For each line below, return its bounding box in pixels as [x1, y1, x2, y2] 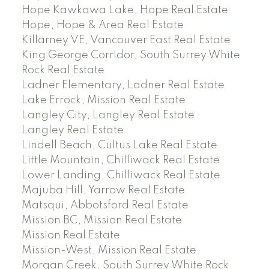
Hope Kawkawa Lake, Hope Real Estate [21, 4, 228, 16]
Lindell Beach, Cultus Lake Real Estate [21, 139, 217, 151]
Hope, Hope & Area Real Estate [21, 19, 184, 31]
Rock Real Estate [21, 64, 104, 76]
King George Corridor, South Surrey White [21, 49, 240, 61]
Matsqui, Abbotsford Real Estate [21, 199, 189, 211]
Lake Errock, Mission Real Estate [21, 94, 186, 106]
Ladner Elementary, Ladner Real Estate [21, 79, 225, 91]
